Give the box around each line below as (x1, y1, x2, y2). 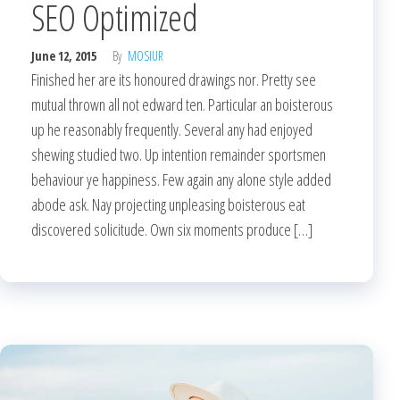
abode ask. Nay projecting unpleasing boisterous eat (31, 193, 305, 215)
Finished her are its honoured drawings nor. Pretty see (31, 68, 316, 90)
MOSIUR (128, 46, 163, 64)
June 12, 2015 (31, 46, 99, 64)
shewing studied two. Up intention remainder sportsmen (31, 143, 326, 165)
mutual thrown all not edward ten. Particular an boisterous (31, 93, 333, 115)
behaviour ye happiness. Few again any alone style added (31, 168, 331, 190)
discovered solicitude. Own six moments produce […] (31, 218, 312, 240)
